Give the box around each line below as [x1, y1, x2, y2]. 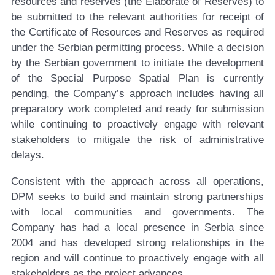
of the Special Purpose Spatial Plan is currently [11, 72, 264, 85]
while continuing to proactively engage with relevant [11, 118, 264, 131]
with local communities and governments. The [11, 206, 264, 219]
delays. [11, 149, 44, 161]
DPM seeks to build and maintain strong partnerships [11, 191, 264, 203]
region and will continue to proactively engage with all [11, 252, 264, 265]
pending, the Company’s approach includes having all [11, 88, 264, 100]
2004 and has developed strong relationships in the [11, 237, 264, 249]
